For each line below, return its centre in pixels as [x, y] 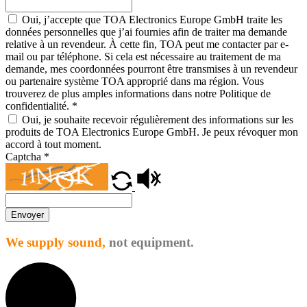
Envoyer [27, 214]
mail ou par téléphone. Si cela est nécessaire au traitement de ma [143, 56]
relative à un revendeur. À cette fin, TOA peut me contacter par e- [147, 44]
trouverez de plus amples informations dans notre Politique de [138, 93]
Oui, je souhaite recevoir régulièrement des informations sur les [158, 119]
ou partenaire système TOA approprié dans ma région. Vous [135, 81]
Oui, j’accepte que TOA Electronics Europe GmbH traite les [152, 19]
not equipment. [151, 242]
